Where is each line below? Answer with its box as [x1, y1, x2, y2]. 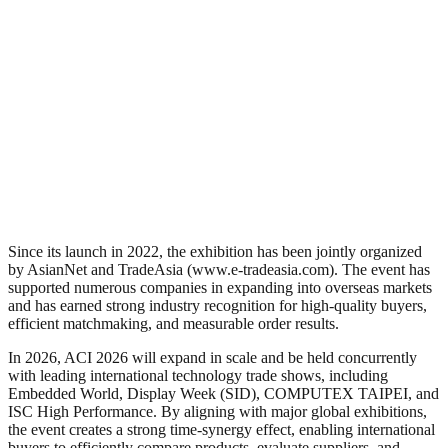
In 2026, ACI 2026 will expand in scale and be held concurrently [8, 348, 417, 366]
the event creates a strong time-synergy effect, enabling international [8, 420, 435, 438]
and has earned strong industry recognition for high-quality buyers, [8, 296, 427, 314]
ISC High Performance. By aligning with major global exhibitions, [8, 402, 427, 420]
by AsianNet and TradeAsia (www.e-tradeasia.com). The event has [8, 260, 430, 278]
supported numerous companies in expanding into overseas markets [8, 278, 432, 296]
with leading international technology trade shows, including [8, 366, 388, 384]
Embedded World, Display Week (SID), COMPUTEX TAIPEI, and [8, 384, 439, 402]
